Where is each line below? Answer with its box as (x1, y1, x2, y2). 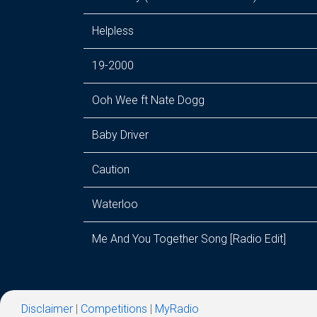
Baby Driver (92, 128, 149, 142)
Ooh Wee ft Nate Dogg (92, 93, 204, 107)
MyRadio (155, 302, 199, 316)
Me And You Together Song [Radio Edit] (92, 232, 286, 246)
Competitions (81, 302, 147, 316)
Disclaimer (21, 302, 73, 316)
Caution (92, 163, 129, 176)
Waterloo (92, 197, 138, 211)
